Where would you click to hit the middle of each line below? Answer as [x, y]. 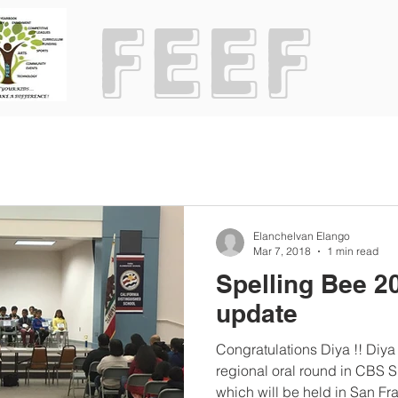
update [257, 313]
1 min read [353, 251]
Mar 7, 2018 [282, 251]
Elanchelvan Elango [302, 236]
